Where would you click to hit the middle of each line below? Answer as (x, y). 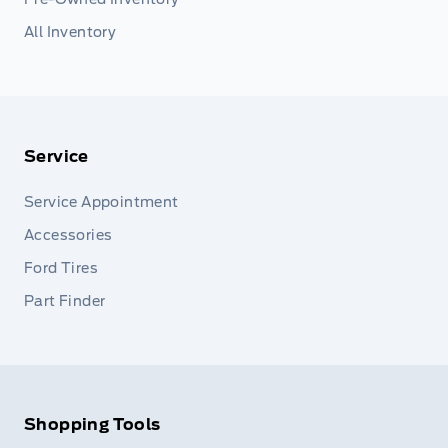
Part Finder (65, 300)
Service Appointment (101, 201)
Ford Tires (61, 267)
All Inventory (70, 32)
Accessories (68, 234)
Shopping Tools (92, 425)
